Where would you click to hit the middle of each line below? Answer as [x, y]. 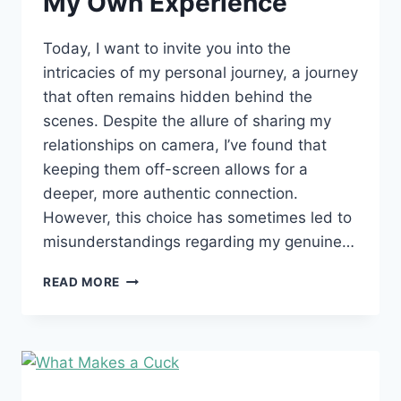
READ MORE [82, 282]
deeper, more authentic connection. [171, 193]
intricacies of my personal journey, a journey [200, 72]
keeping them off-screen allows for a [175, 169]
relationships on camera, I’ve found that [185, 145]
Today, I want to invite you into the [167, 48]
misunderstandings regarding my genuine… [199, 241]
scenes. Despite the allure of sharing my [187, 120]
